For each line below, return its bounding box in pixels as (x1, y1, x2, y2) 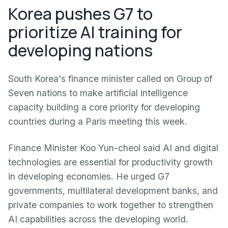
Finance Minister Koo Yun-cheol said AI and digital (8, 142, 218, 153)
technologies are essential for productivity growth (8, 157, 213, 167)
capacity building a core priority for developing (8, 102, 200, 112)
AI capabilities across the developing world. (8, 214, 188, 224)
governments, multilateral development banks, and (8, 185, 218, 196)
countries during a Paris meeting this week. (8, 116, 187, 127)
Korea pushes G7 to (8, 3, 153, 25)
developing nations (8, 39, 153, 62)
